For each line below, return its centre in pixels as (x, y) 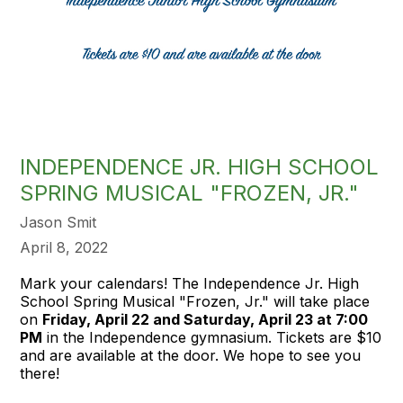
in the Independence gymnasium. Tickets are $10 (212, 337)
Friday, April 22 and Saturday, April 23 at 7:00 (206, 319)
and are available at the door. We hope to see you (191, 355)
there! (40, 373)
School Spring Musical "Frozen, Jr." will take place (195, 301)
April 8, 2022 (64, 247)
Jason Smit (58, 222)
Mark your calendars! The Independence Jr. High (190, 283)
